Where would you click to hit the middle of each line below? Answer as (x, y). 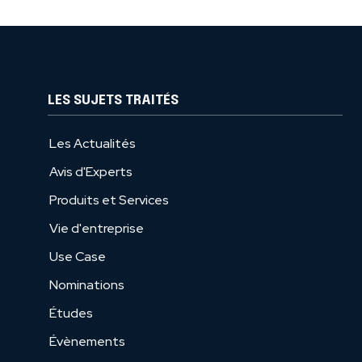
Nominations (86, 285)
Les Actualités (92, 144)
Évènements (87, 342)
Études (71, 314)
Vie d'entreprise (96, 229)
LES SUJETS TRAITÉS (113, 101)
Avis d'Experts (90, 172)
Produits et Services (109, 200)
